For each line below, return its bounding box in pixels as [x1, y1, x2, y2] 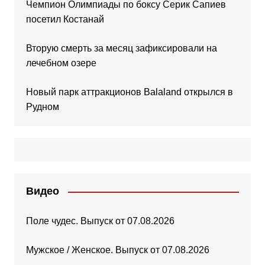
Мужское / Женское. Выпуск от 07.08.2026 [25, 245, 209, 256]
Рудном [25, 102, 59, 112]
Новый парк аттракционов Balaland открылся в [25, 87, 233, 98]
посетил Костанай [25, 14, 104, 25]
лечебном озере [25, 58, 96, 69]
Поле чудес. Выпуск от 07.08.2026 [25, 216, 174, 227]
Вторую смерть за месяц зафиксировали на [25, 43, 217, 54]
